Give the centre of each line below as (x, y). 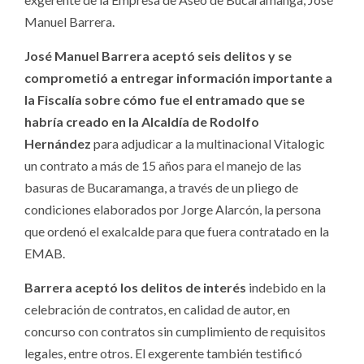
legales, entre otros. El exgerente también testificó (163, 353)
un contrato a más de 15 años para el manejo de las (163, 166)
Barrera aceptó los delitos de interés (136, 288)
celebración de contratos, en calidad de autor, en (157, 310)
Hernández (59, 144)
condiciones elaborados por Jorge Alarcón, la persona (173, 210)
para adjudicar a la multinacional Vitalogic (209, 144)
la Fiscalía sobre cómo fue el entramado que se (165, 100)
